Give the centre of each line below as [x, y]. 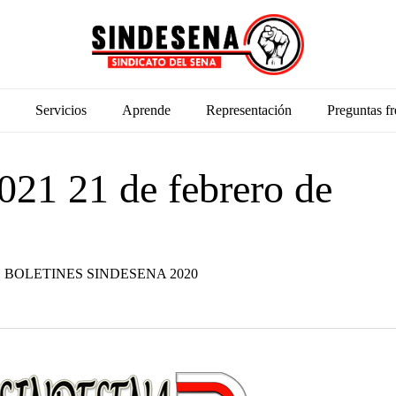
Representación [248, 110]
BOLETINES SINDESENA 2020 [101, 274]
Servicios [61, 110]
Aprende [146, 110]
